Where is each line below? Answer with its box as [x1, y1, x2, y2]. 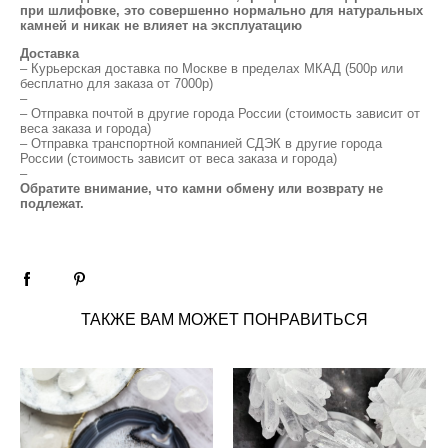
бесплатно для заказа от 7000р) [20, 75, 213, 91]
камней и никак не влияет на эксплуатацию [20, 17, 302, 33]
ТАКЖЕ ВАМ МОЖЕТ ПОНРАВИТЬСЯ [80, 310, 368, 328]
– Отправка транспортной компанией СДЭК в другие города [20, 135, 382, 151]
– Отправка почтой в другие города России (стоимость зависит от [20, 105, 420, 121]
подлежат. [20, 195, 84, 211]
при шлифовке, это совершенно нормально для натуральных [20, 2, 423, 18]
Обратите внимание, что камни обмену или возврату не [20, 180, 383, 196]
